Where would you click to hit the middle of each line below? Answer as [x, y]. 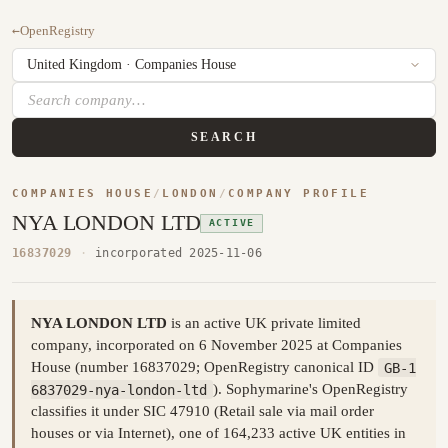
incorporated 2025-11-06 [178, 252]
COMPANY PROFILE [298, 194]
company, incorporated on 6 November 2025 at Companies [216, 345]
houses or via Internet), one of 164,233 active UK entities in [218, 433]
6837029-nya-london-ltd [119, 389]
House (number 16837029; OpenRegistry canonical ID [204, 367]
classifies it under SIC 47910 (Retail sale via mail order [202, 411]
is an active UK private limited [264, 323]
